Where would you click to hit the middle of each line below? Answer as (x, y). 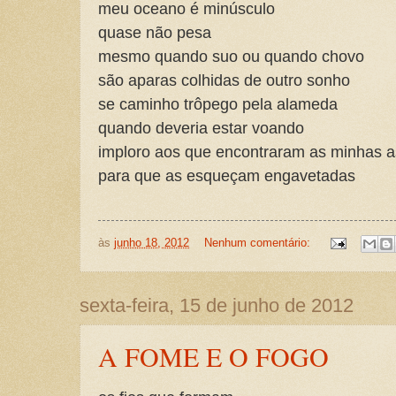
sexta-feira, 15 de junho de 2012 (217, 306)
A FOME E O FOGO (213, 357)
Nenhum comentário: (259, 243)
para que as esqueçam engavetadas (227, 175)
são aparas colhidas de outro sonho (224, 80)
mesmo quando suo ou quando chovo (231, 56)
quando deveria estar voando (201, 127)
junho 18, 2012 (152, 243)
